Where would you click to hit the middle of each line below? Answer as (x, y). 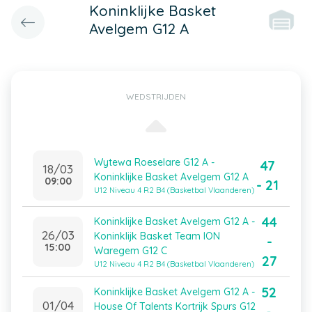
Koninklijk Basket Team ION (157, 236)
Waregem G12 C (131, 250)
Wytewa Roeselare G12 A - (154, 162)
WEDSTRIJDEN (156, 96)
